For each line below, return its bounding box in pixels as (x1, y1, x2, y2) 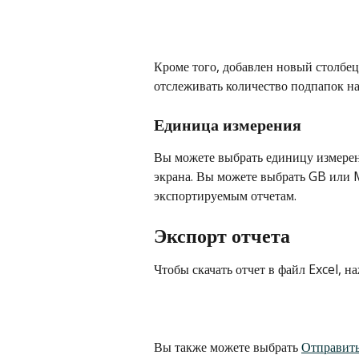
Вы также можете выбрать (154, 338, 301, 357)
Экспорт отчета (154, 221, 290, 248)
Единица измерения (154, 114, 301, 136)
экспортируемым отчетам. (154, 187, 296, 205)
